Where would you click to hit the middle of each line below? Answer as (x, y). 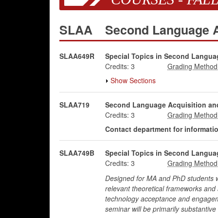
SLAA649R (77, 56)
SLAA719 (74, 105)
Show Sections (133, 80)
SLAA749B (77, 153)
